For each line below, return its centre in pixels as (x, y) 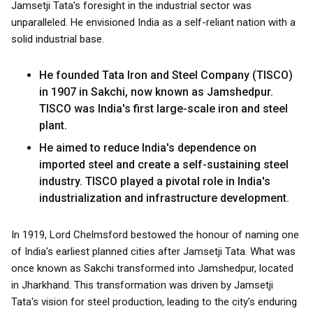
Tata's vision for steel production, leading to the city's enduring (154, 302)
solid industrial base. (58, 39)
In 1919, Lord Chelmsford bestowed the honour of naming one (155, 235)
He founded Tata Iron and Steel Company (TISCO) (166, 75)
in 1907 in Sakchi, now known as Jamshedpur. (156, 92)
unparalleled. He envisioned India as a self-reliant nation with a (153, 22)
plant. (53, 125)
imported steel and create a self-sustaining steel (164, 165)
